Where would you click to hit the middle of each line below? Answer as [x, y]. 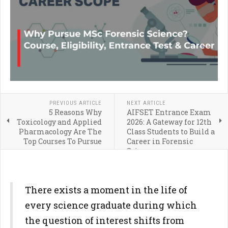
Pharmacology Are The [60, 132]
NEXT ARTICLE [146, 103]
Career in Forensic [160, 141]
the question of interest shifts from [105, 220]
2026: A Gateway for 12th [169, 122]
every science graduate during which [111, 205]
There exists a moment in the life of [106, 190]
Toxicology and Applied [59, 122]
